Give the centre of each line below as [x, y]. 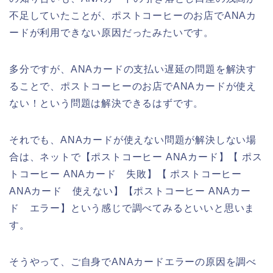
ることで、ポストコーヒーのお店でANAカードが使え [133, 86]
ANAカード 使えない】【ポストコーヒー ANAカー [130, 191]
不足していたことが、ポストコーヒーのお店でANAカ [133, 15]
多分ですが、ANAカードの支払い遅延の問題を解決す [133, 69]
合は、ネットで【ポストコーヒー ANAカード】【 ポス [136, 157]
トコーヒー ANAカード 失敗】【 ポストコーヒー [126, 174]
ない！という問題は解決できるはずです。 [107, 103]
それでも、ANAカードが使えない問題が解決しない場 [133, 140]
